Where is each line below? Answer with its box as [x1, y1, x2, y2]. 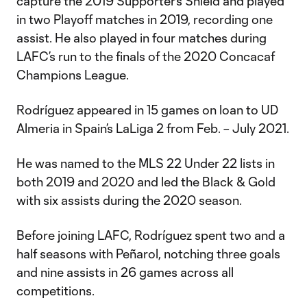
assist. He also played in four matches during [16, 30, 267, 45]
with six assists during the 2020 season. [16, 193, 242, 208]
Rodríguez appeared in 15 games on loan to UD [16, 102, 278, 117]
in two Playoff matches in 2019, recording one [16, 12, 273, 27]
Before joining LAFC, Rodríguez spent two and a [16, 228, 285, 243]
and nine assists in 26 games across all [16, 265, 234, 280]
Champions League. [16, 67, 129, 82]
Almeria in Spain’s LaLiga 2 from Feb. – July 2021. [16, 121, 289, 136]
